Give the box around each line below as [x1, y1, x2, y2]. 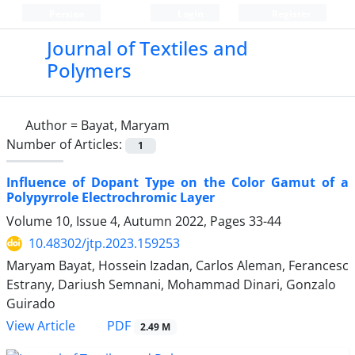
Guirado [6, 295, 55, 313]
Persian [46, 7, 85, 21]
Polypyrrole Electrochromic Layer [6, 189, 215, 207]
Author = [25, 116, 81, 134]
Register [269, 7, 311, 21]
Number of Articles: [6, 136, 125, 153]
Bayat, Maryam [81, 116, 170, 134]
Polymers [46, 57, 132, 83]
